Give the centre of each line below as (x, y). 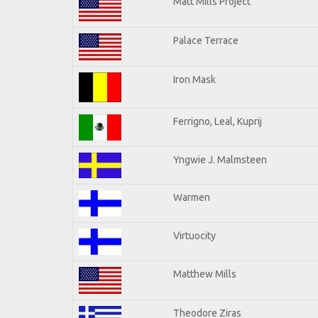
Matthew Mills (205, 274)
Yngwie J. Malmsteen (220, 159)
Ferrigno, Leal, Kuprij (218, 121)
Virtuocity (194, 235)
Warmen (192, 197)
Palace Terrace (206, 40)
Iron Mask (194, 79)
